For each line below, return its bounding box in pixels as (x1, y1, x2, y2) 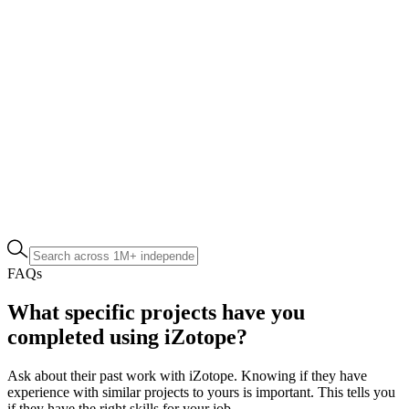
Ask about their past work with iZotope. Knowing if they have (7, 368, 367, 384)
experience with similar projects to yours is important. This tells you (7, 384, 395, 401)
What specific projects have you (7, 300, 305, 325)
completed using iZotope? (7, 325, 247, 350)
